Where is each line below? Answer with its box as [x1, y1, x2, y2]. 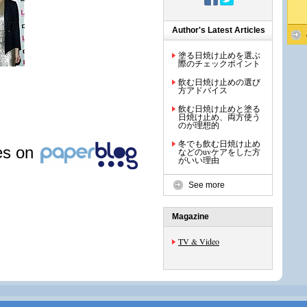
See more [188, 180, 225, 190]
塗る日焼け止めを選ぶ [178, 49, 260, 60]
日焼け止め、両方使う [178, 111, 260, 122]
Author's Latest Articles [172, 25, 265, 35]
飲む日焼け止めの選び [178, 76, 260, 87]
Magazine [172, 212, 209, 221]
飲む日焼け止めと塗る [178, 103, 260, 114]
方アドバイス [178, 84, 228, 95]
